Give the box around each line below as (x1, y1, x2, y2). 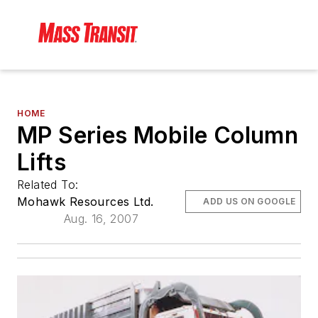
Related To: (17, 177, 82, 192)
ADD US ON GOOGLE (203, 196, 296, 207)
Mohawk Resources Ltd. (17, 194, 154, 209)
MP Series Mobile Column (17, 121, 299, 150)
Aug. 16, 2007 (63, 212, 138, 226)
